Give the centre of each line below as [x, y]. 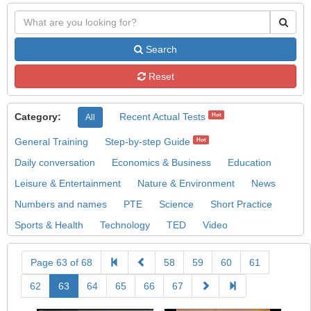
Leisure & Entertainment [68, 183]
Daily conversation [55, 162]
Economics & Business [161, 162]
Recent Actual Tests [162, 116]
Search [160, 49]
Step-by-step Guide [148, 142]
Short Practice [241, 204]
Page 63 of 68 [61, 262]
